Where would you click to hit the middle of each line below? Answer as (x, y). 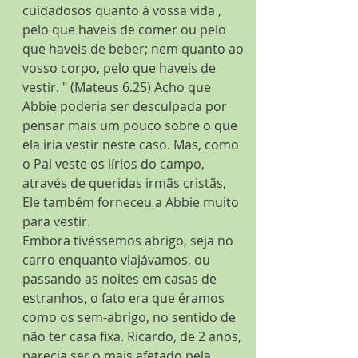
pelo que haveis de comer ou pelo (126, 30)
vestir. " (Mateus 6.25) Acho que (118, 87)
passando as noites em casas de (121, 279)
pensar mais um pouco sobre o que (131, 125)
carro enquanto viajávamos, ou (118, 260)
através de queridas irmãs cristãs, (126, 183)
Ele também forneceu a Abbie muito (132, 202)
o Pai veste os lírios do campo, (115, 164)
